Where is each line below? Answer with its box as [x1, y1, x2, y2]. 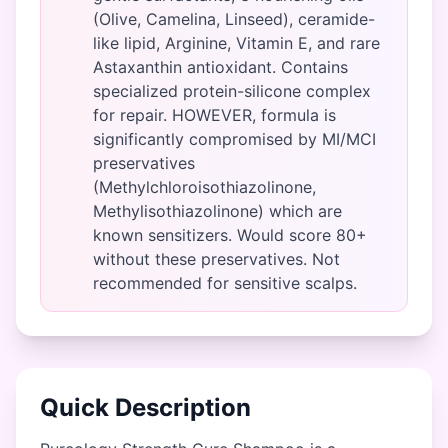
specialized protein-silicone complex [93, 81, 371, 101]
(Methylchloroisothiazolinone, [93, 177, 316, 197]
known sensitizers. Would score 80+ [93, 225, 367, 245]
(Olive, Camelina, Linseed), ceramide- [93, 9, 375, 29]
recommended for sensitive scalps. [93, 273, 357, 293]
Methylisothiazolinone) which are [93, 201, 342, 221]
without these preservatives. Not [93, 249, 340, 269]
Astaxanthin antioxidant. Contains [93, 57, 348, 77]
